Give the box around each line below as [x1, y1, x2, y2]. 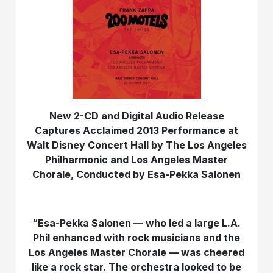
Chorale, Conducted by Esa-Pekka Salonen [32, 168, 241, 180]
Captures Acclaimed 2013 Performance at [35, 124, 238, 136]
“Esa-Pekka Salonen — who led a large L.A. [32, 216, 241, 229]
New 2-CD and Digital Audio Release [49, 109, 224, 122]
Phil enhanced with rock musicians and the [33, 231, 240, 244]
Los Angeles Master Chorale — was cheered [29, 246, 244, 258]
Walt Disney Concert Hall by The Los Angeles [26, 138, 247, 151]
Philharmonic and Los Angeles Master [45, 153, 228, 166]
